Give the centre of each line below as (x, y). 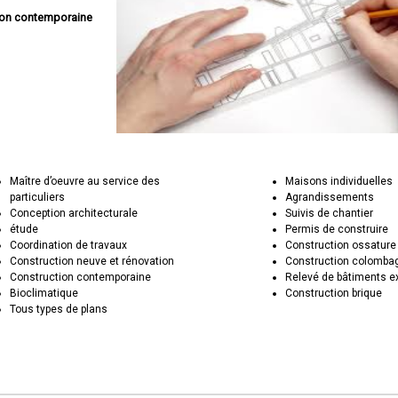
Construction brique (334, 293)
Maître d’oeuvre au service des (85, 181)
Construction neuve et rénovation (92, 261)
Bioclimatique (44, 293)
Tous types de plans (59, 309)
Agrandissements (330, 197)
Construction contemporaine (81, 277)
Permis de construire (337, 229)
